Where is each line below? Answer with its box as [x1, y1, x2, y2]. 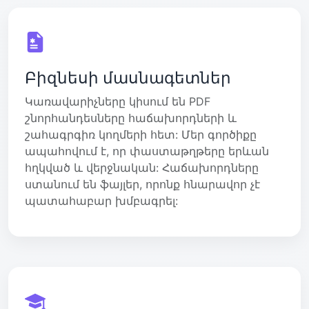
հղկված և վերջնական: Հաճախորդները [25, 160, 259, 175]
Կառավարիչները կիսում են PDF [25, 94, 210, 108]
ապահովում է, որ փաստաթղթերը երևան [25, 143, 269, 158]
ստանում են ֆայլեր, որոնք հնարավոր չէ [25, 177, 260, 191]
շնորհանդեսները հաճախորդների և [25, 110, 237, 125]
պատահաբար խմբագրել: [25, 193, 178, 208]
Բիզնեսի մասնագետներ [25, 67, 231, 88]
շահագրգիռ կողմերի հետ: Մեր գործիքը [25, 127, 257, 141]
